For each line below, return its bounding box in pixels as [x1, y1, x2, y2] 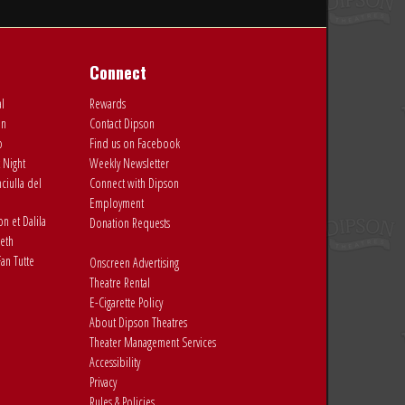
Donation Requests [89, 213, 170, 231]
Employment [89, 193, 144, 212]
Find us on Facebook [89, 134, 180, 152]
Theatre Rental [89, 273, 150, 291]
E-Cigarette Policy [89, 293, 163, 311]
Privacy [89, 372, 117, 391]
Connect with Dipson [89, 174, 179, 192]
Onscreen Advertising [89, 253, 179, 271]
